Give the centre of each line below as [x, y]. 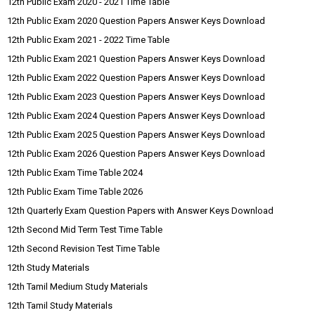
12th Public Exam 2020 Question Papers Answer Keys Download [136, 21]
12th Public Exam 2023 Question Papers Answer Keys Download [136, 97]
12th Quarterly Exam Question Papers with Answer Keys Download [140, 211]
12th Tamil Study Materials [60, 306]
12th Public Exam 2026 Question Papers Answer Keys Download [136, 154]
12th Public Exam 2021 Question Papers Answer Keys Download [136, 59]
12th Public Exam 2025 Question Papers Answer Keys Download [136, 135]
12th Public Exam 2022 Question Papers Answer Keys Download [136, 78]
